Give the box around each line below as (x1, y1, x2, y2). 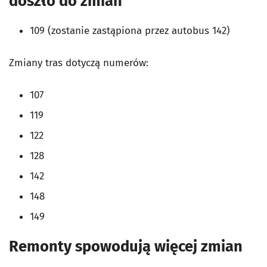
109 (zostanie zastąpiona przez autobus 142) (30, 24, 230, 38)
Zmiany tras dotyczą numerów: (9, 57, 148, 70)
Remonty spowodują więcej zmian (9, 237, 246, 256)
